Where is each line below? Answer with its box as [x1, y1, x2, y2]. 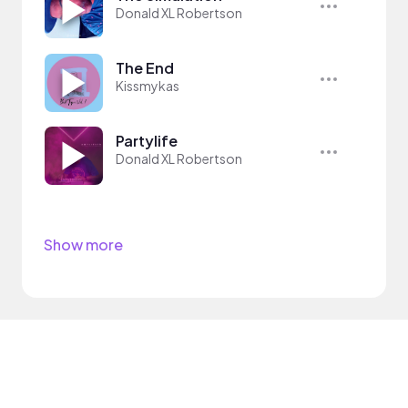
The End [116, 57, 174, 77]
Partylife [116, 130, 178, 150]
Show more [44, 234, 123, 254]
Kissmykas [116, 76, 179, 94]
